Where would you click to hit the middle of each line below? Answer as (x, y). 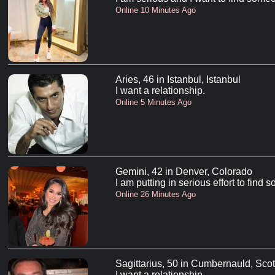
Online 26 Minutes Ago (155, 195)
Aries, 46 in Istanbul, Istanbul (178, 80)
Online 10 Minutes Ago (155, 10)
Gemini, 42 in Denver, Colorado (184, 172)
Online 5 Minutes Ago (153, 103)
